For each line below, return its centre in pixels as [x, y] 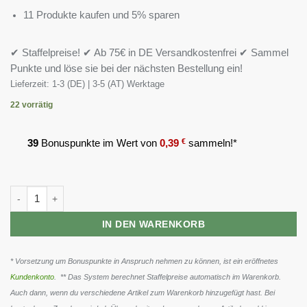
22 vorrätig [32, 105]
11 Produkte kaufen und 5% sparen [102, 15]
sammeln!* [211, 143]
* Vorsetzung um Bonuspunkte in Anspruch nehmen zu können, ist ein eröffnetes [144, 261]
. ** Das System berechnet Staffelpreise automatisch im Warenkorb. [168, 277]
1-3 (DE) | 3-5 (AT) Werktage [108, 84]
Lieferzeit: [31, 84]
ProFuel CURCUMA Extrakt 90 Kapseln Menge [106, 193]
